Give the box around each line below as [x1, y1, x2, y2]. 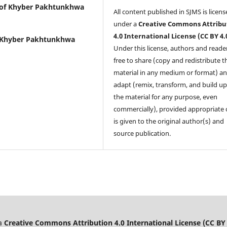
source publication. [113, 129, 171, 138]
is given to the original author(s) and [113, 117, 224, 126]
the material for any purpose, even [113, 92, 218, 102]
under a [113, 19, 139, 29]
